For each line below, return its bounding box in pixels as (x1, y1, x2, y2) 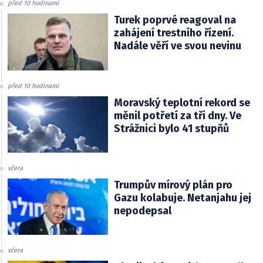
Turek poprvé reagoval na (113, 14, 236, 27)
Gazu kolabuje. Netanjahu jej (113, 191, 251, 204)
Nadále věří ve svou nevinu (113, 39, 241, 53)
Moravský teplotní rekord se (113, 96, 250, 109)
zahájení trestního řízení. (113, 26, 234, 40)
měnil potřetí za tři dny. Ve (113, 109, 241, 122)
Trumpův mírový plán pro (113, 178, 232, 191)
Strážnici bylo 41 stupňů (113, 122, 229, 135)
